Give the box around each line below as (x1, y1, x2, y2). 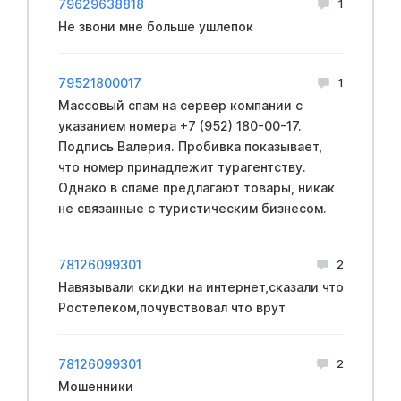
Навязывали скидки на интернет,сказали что (57, 278, 344, 294)
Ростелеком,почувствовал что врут (57, 299, 286, 315)
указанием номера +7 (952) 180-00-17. (57, 117, 302, 133)
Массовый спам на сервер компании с (57, 97, 303, 113)
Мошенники (57, 378, 133, 394)
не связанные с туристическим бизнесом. (57, 200, 327, 216)
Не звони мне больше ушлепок (57, 18, 253, 34)
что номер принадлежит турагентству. (57, 158, 306, 175)
